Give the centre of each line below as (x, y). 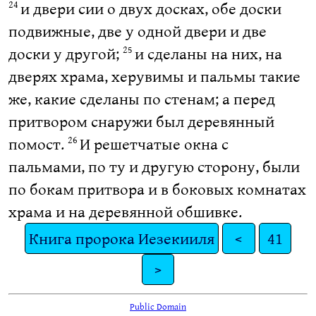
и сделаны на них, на (208, 54)
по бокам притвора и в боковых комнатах (157, 189)
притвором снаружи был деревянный (141, 121)
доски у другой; (65, 54)
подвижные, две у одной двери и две (137, 31)
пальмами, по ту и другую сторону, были (154, 166)
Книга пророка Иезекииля (121, 238)
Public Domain (158, 306)
